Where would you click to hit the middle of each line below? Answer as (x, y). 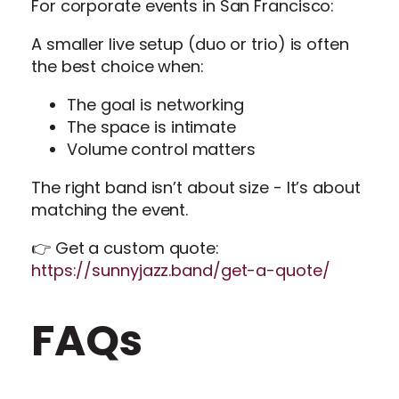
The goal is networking (155, 104)
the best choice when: (118, 66)
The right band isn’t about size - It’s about (196, 187)
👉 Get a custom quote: (125, 248)
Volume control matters (161, 149)
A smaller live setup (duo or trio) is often (190, 44)
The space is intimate (151, 126)
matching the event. (110, 209)
